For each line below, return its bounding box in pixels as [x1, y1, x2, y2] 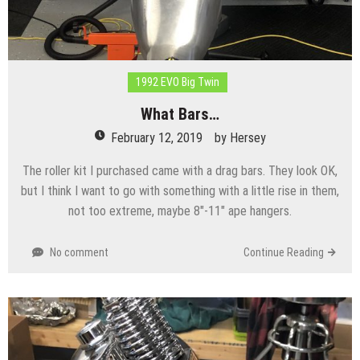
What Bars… [141, 104, 219, 124]
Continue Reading [243, 245, 324, 259]
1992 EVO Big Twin [135, 75, 219, 88]
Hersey [229, 129, 266, 145]
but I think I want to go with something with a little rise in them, [21, 182, 339, 198]
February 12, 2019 [110, 129, 202, 145]
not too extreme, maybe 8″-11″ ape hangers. [68, 202, 292, 219]
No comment [50, 245, 108, 259]
